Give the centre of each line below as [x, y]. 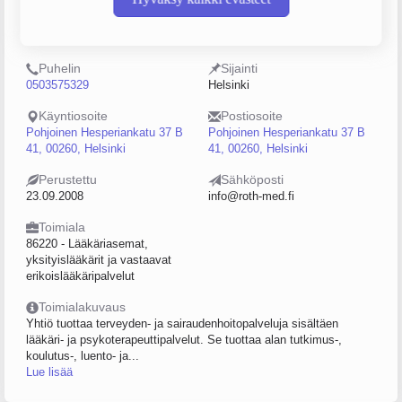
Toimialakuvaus [82, 307]
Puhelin [60, 68]
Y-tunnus [64, 21]
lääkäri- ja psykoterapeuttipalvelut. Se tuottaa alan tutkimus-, [184, 340]
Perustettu [68, 179]
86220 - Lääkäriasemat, [87, 244]
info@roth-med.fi [251, 196]
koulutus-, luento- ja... [83, 356]
